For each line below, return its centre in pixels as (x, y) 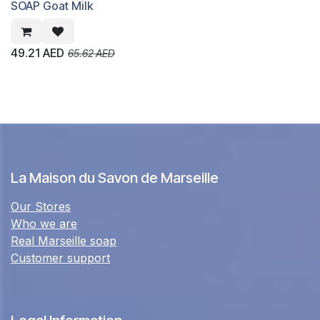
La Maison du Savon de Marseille (115, 178)
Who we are (44, 224)
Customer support (60, 258)
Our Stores (41, 206)
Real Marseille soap (64, 241)
